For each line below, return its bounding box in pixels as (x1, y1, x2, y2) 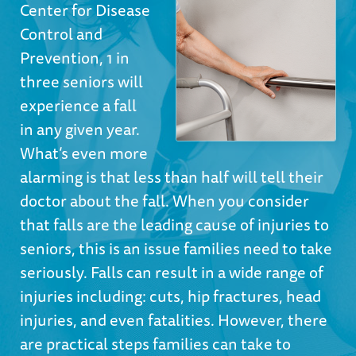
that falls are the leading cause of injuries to (20, 212, 329, 237)
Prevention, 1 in (20, 45, 130, 70)
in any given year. (20, 117, 140, 141)
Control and (20, 21, 103, 46)
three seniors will (20, 69, 143, 94)
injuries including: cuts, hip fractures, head (20, 284, 321, 308)
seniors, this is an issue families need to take (20, 236, 332, 261)
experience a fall (20, 93, 137, 118)
